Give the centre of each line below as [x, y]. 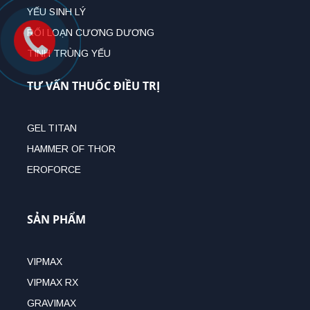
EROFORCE [54, 170]
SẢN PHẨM [56, 220]
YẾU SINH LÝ [56, 12]
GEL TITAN [52, 128]
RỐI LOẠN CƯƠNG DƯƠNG [91, 33]
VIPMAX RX [53, 283]
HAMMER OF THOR [71, 149]
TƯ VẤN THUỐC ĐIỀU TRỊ [93, 86]
